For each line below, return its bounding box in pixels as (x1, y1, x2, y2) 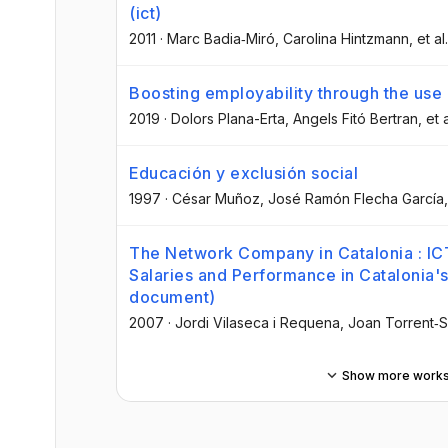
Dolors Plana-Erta (171, 109, 285, 127)
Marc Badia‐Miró (167, 29, 275, 47)
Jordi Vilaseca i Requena (175, 314, 340, 332)
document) (129, 287, 216, 308)
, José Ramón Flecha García (260, 189, 444, 207)
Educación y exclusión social (129, 162, 358, 183)
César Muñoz (172, 189, 260, 207)
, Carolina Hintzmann (275, 29, 409, 47)
